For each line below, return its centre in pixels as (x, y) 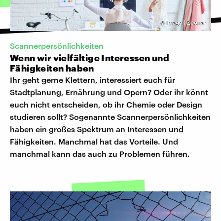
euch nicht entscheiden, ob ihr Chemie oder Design (106, 105)
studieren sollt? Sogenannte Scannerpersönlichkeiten (110, 117)
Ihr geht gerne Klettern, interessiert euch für (92, 80)
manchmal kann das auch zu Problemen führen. (100, 154)
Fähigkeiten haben (52, 68)
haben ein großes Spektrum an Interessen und (97, 129)
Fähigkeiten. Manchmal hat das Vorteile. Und (94, 142)
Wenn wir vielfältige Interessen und (90, 58)
